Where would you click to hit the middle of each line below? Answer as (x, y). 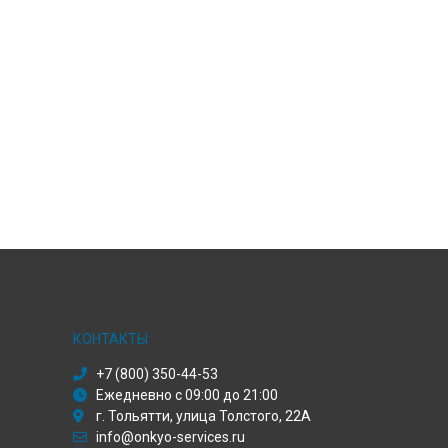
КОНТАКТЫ (110, 339)
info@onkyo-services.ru (170, 437)
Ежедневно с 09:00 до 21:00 (187, 395)
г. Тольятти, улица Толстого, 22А (203, 416)
